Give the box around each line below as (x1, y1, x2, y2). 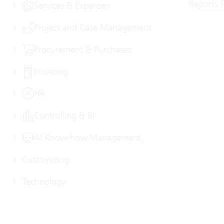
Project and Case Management (34, 21, 151, 33)
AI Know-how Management (34, 131, 141, 143)
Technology (22, 175, 65, 187)
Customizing (22, 153, 69, 165)
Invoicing (34, 65, 68, 77)
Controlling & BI (34, 109, 94, 121)
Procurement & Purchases (34, 43, 131, 55)
